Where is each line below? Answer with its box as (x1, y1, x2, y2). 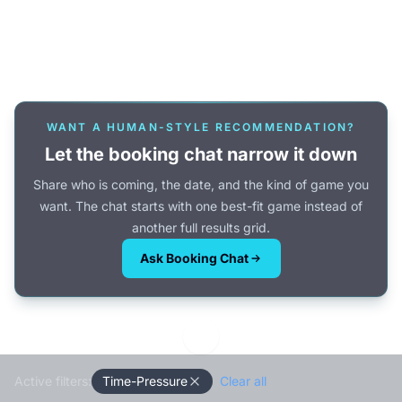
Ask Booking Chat (139, 250, 249, 266)
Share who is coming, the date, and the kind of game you (33, 177, 369, 192)
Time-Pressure (102, 373, 188, 389)
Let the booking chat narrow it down (45, 144, 357, 165)
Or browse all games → (133, 55, 269, 70)
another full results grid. (132, 220, 270, 235)
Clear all (220, 373, 267, 389)
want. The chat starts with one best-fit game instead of (39, 198, 363, 214)
